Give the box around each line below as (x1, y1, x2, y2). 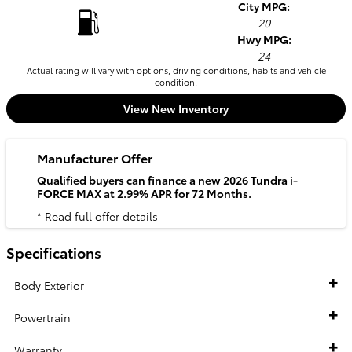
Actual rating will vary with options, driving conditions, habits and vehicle (26, 64, 326, 76)
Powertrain (14, 309, 71, 325)
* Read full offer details (37, 208, 158, 225)
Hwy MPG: (236, 31, 291, 47)
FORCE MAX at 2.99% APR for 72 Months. (37, 185, 251, 201)
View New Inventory (123, 101, 229, 117)
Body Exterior (14, 277, 84, 293)
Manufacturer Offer (37, 148, 152, 167)
